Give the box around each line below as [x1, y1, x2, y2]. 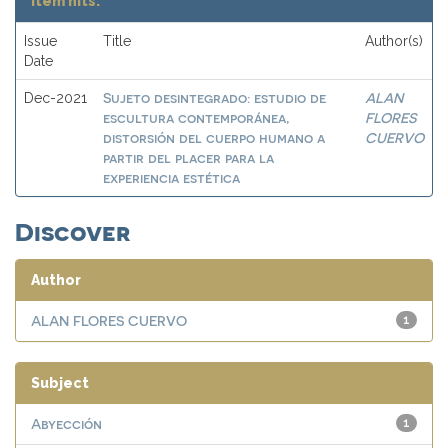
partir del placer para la [103, 149, 274, 166]
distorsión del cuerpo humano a [103, 129, 325, 146]
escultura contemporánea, [103, 109, 289, 126]
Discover [15, 215, 130, 245]
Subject [31, 375, 89, 391]
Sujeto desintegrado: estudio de [103, 89, 326, 106]
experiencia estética [103, 169, 240, 186]
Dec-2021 [24, 90, 87, 106]
